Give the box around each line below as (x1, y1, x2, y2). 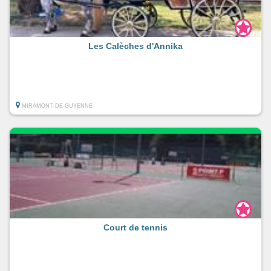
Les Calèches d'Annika (88, 41, 183, 51)
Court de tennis (103, 222, 168, 232)
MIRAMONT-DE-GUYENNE (22, 102, 93, 109)
